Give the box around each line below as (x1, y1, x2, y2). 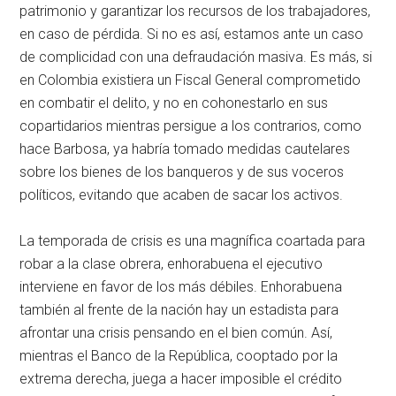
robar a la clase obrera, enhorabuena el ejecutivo (19, 255, 324, 273)
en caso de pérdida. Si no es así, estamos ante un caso (19, 26, 364, 43)
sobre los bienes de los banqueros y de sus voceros (19, 164, 345, 181)
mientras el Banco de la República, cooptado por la (19, 347, 339, 365)
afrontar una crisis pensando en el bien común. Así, (19, 324, 333, 342)
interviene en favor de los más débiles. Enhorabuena (19, 278, 343, 296)
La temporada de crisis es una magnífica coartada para (19, 232, 366, 250)
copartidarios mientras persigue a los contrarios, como (19, 118, 362, 135)
